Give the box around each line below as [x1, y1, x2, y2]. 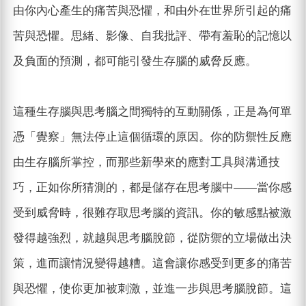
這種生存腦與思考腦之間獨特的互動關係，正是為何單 [12, 105, 292, 119]
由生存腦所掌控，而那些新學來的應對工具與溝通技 [12, 156, 280, 169]
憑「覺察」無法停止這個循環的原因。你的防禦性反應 [12, 130, 292, 144]
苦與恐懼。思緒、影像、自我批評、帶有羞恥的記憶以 [12, 29, 292, 43]
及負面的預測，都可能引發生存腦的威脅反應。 [12, 55, 257, 68]
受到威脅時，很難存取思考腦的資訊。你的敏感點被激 [12, 206, 292, 220]
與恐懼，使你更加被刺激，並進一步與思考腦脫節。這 [12, 282, 292, 296]
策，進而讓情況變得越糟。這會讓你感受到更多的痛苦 [12, 257, 292, 270]
